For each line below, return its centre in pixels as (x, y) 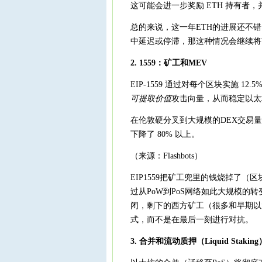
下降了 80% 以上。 (165, 134)
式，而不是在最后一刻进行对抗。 (192, 220)
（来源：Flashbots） (166, 156)
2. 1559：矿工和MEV (169, 63)
